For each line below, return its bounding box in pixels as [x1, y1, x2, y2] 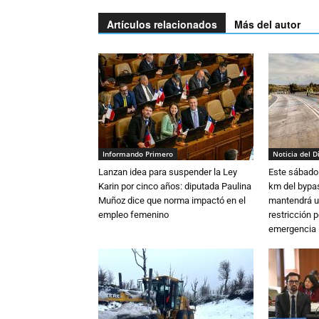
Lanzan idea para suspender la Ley [98, 167, 237, 177]
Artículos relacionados [107, 17, 217, 31]
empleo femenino [98, 209, 169, 220]
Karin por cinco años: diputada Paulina [98, 181, 251, 192]
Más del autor [234, 17, 300, 31]
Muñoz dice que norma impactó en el [98, 195, 246, 206]
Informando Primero [103, 149, 173, 159]
